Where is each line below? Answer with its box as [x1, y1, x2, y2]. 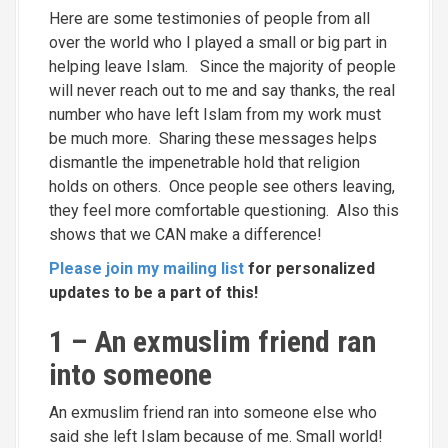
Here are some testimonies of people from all [49, 9, 370, 28]
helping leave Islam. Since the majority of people [49, 57, 396, 76]
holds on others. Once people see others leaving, [49, 177, 395, 196]
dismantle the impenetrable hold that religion [49, 153, 360, 172]
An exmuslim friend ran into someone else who [49, 403, 377, 422]
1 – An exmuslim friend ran [49, 324, 376, 359]
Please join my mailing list [49, 259, 248, 278]
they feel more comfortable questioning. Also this [49, 201, 399, 220]
